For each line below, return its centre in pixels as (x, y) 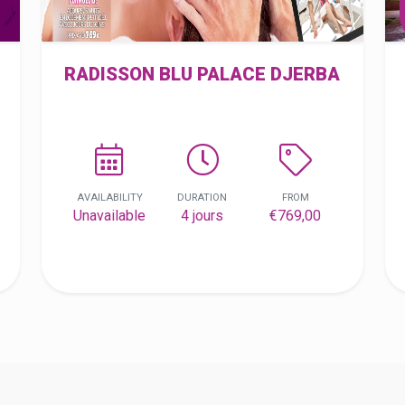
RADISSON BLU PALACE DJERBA (202, 74)
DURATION (202, 198)
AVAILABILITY (109, 198)
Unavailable (110, 216)
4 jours (202, 216)
